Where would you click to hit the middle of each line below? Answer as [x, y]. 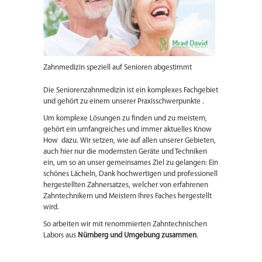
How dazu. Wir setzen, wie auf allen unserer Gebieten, [130, 141]
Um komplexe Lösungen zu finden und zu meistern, [125, 119]
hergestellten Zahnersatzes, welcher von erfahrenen [126, 185]
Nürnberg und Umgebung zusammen [137, 236]
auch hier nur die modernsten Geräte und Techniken [125, 152]
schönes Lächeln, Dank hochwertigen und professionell [130, 174]
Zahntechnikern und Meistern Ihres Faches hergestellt [127, 196]
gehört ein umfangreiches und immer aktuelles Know [127, 130]
